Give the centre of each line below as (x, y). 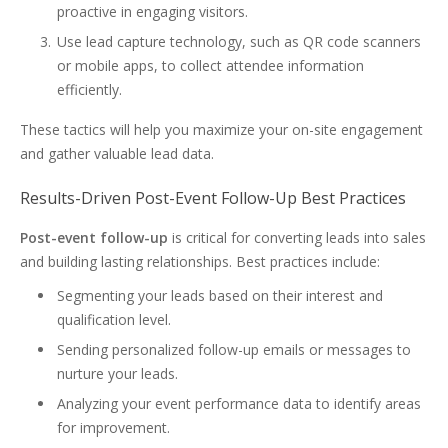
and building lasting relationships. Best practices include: (200, 261)
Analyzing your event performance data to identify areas (239, 403)
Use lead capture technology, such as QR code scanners (239, 41)
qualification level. (114, 319)
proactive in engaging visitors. (152, 11)
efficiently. (89, 89)
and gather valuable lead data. (117, 153)
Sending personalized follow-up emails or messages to (234, 349)
